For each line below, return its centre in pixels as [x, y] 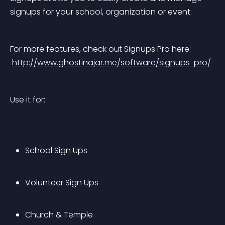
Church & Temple [59, 215]
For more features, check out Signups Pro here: [100, 49]
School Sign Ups [56, 150]
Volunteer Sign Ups [62, 183]
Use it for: [28, 100]
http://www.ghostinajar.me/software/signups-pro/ [111, 63]
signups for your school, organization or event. [101, 12]
